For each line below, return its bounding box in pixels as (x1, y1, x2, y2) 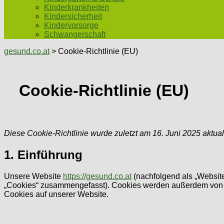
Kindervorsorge (44, 21, 98, 29)
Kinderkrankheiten (44, 3, 109, 11)
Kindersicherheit (44, 12, 102, 20)
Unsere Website (4, 171, 63, 180)
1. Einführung (4, 147, 82, 161)
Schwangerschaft (44, 30, 105, 38)
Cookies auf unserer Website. (4, 189, 108, 198)
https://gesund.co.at (63, 171, 131, 180)
